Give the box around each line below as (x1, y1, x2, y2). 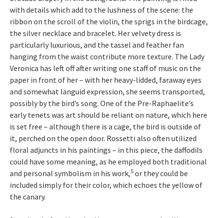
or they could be (133, 168, 188, 178)
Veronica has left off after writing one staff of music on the (10, 63, 201, 73)
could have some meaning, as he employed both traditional (10, 157, 207, 166)
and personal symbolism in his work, (10, 168, 130, 178)
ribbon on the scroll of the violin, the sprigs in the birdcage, (10, 17, 208, 26)
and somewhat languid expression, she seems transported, (10, 87, 205, 96)
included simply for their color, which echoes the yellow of (10, 180, 202, 190)
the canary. (10, 192, 46, 201)
